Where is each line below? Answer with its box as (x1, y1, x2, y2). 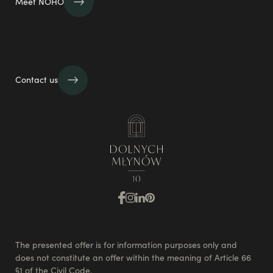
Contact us (15, 74, 58, 85)
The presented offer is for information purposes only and (15, 239, 237, 250)
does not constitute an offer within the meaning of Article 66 (15, 252, 251, 263)
